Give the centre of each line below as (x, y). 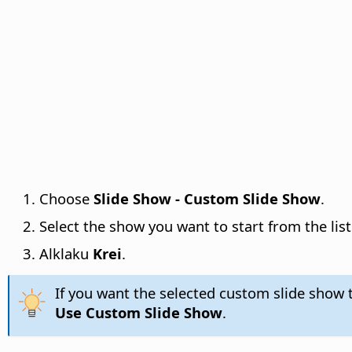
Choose (66, 199)
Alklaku (66, 254)
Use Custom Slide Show (138, 313)
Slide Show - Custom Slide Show (207, 199)
